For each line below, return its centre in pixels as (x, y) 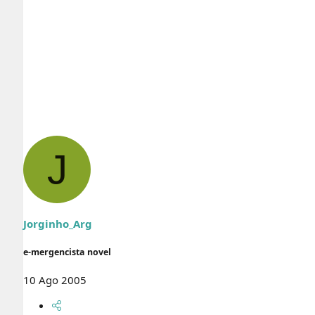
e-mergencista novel (67, 252)
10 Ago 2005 (55, 280)
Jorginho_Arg (58, 224)
